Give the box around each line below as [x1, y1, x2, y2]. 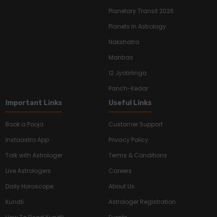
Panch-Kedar [108, 84, 148, 93]
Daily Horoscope [5, 182, 54, 191]
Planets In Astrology [108, 22, 166, 31]
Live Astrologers [5, 167, 51, 175]
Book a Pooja [5, 120, 44, 129]
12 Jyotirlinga [108, 69, 147, 77]
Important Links [5, 99, 62, 108]
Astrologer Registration [108, 198, 176, 206]
